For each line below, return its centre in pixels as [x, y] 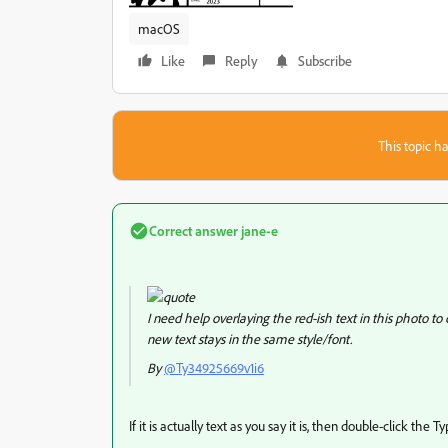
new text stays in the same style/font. [249, 339]
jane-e [258, 231]
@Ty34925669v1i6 [214, 368]
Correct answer [193, 231]
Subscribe [325, 61]
